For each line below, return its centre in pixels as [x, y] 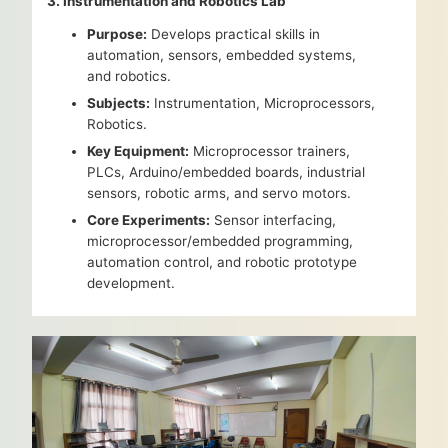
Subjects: [119, 103]
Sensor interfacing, [273, 220]
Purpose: [117, 34]
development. [131, 283]
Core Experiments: [149, 220]
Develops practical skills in [234, 34]
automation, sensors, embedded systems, [222, 55]
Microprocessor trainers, [270, 151]
